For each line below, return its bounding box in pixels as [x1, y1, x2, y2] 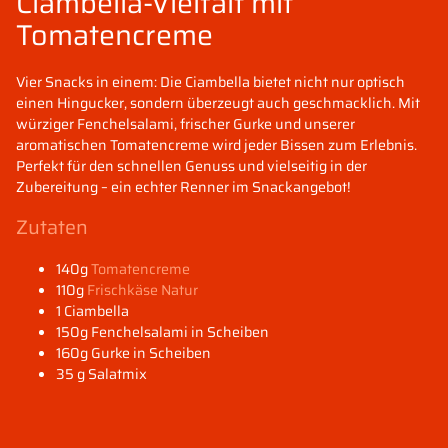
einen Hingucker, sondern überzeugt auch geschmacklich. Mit [16, 91, 420, 114]
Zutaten [16, 212, 88, 244]
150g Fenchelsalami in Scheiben [56, 320, 269, 343]
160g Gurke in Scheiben [56, 341, 211, 364]
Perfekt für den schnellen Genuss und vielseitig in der [16, 154, 367, 177]
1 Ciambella [56, 299, 129, 322]
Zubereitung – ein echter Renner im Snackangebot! [16, 175, 351, 198]
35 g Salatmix [56, 362, 147, 385]
